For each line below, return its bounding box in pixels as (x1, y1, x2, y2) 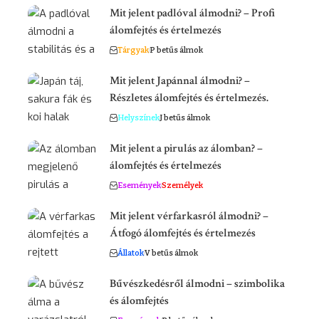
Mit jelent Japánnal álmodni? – (110, 73, 250, 89)
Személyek (162, 181, 203, 191)
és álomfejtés (110, 293, 169, 309)
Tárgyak (117, 46, 149, 56)
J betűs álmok (160, 113, 210, 123)
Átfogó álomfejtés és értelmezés (110, 226, 256, 241)
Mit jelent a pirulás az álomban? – (110, 141, 263, 157)
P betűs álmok (150, 46, 203, 56)
